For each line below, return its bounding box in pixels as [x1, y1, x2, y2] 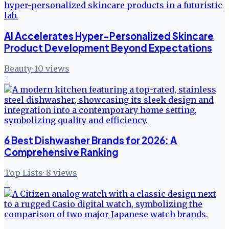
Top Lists [4, 168, 43, 178]
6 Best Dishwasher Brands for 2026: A [4, 134, 177, 147]
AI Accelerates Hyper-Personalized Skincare [4, 30, 214, 42]
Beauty [4, 63, 32, 74]
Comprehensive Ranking [4, 146, 119, 158]
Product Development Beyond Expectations [4, 41, 212, 54]
